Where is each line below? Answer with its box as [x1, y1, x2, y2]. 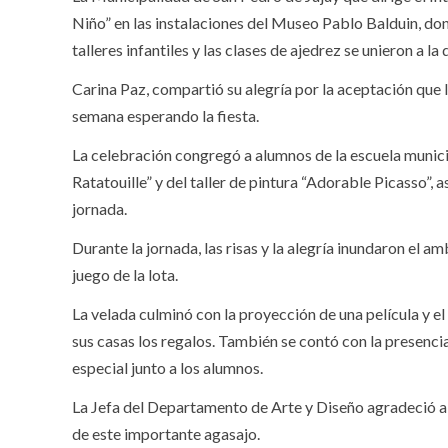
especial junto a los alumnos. [72, 357, 263, 377]
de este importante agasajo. [72, 423, 260, 443]
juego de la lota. [72, 264, 178, 284]
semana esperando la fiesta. [72, 105, 259, 125]
